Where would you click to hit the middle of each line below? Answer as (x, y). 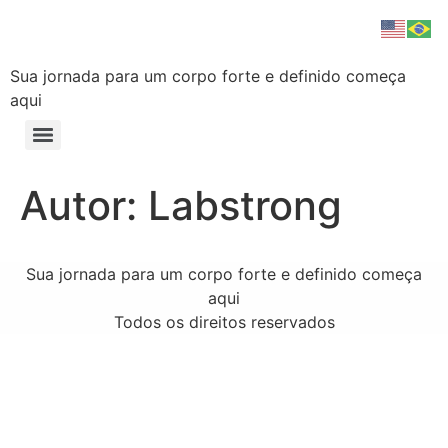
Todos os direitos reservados (224, 322)
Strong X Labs (144, 39)
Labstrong (245, 205)
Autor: (84, 205)
